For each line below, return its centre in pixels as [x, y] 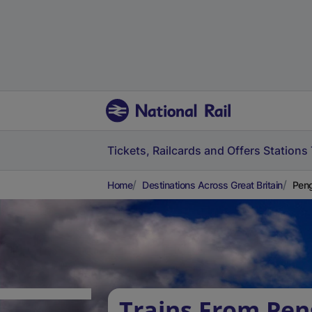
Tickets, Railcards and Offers [184, 150]
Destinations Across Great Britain [212, 185]
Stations [286, 150]
